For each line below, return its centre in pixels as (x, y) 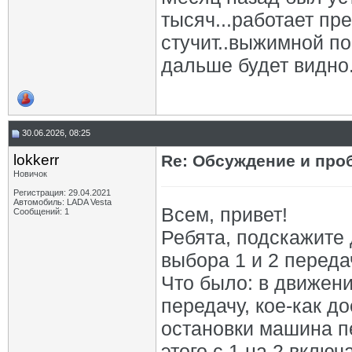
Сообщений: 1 (41, 211)
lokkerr (36, 160)
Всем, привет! (224, 214)
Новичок (30, 174)
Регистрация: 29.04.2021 (62, 192)
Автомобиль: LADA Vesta (62, 202)
